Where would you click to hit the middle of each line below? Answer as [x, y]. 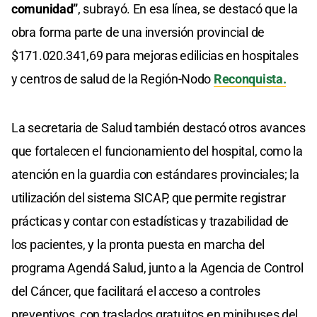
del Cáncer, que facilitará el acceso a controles [136, 291]
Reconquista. [250, 79]
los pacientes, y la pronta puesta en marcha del [138, 244]
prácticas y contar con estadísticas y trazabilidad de [150, 221]
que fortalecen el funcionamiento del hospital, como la [157, 151]
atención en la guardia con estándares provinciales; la [155, 174]
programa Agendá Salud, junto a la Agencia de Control [157, 267]
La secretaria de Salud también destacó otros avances [158, 127]
